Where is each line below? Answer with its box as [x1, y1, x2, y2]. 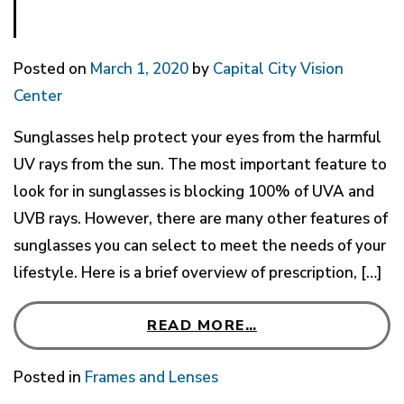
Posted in [14, 366, 85, 388]
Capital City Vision [213, 58, 344, 79]
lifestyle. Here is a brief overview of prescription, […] [14, 262, 382, 283]
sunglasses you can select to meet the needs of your [14, 234, 386, 256]
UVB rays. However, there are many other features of [14, 207, 388, 229]
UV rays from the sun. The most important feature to [14, 153, 387, 175]
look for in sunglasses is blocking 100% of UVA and [14, 180, 374, 202]
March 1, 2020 [90, 58, 188, 79]
